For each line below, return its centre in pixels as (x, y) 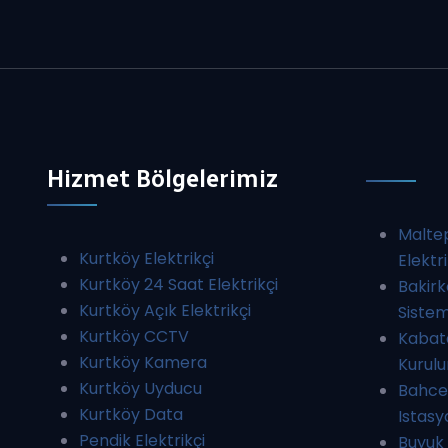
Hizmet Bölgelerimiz (162, 178)
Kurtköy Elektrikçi (146, 258)
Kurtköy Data (131, 414)
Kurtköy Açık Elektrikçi (165, 310)
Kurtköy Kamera (143, 362)
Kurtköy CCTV (134, 336)
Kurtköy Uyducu (140, 388)
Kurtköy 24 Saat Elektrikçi (178, 284)
